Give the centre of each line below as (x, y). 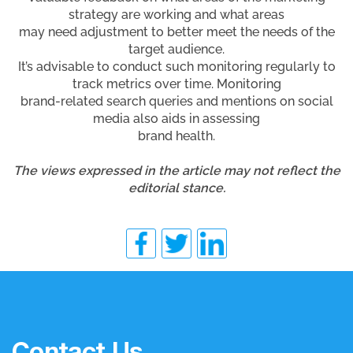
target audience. (176, 49)
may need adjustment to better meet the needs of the (176, 32)
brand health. (176, 136)
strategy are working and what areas (176, 14)
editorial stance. (176, 188)
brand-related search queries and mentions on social (176, 101)
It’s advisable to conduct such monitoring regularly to (176, 66)
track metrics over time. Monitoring (176, 84)
